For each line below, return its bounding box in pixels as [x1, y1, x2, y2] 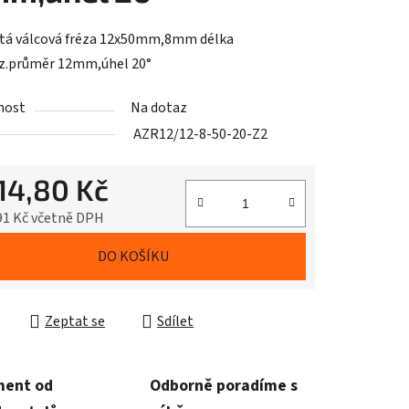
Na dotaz [131, 98, 187, 119]
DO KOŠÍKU [97, 246, 169, 267]
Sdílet [157, 311, 194, 332]
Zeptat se [45, 311, 105, 332]
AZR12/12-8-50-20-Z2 [133, 124, 267, 145]
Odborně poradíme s [150, 374, 298, 398]
